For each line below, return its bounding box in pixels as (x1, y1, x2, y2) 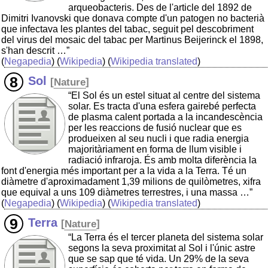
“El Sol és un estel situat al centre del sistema (68, 90, 260, 101)
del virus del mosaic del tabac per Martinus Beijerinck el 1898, (1, 35, 263, 45)
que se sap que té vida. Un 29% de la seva (68, 254, 249, 264)
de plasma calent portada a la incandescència (68, 112, 263, 123)
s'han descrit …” (1, 45, 69, 56)
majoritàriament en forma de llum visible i (68, 144, 242, 155)
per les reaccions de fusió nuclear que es (68, 123, 242, 133)
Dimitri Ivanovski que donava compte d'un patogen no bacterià (1, 13, 264, 24)
